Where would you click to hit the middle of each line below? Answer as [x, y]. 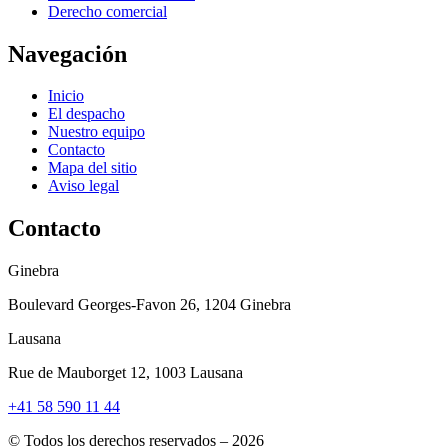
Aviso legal [83, 186]
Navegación [67, 53]
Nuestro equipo [96, 132]
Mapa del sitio [92, 168]
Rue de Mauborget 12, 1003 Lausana [125, 373]
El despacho [86, 114]
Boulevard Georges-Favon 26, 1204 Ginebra [149, 305]
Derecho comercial [107, 11]
